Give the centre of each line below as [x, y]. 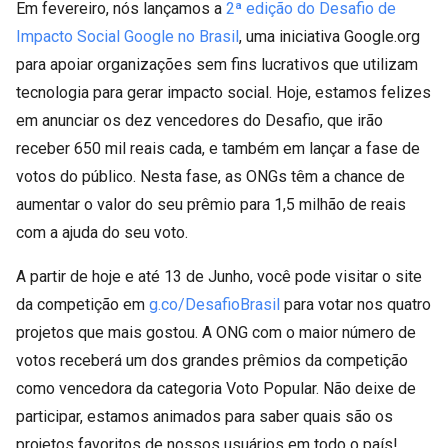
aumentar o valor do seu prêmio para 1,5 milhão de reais [211, 204]
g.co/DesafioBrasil [214, 304]
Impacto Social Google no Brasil [127, 36]
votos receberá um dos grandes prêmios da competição [212, 360]
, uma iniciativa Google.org [329, 36]
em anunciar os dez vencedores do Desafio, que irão [199, 120]
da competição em [82, 304]
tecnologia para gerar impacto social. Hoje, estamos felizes [223, 92]
